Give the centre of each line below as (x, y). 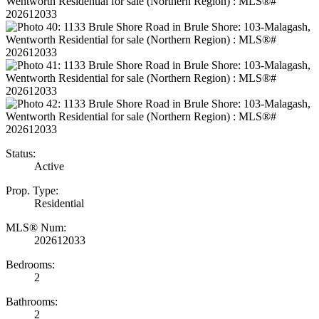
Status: (21, 153)
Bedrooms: (30, 264)
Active (49, 166)
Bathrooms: (32, 301)
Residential (59, 203)
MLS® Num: (36, 227)
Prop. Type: (32, 190)
